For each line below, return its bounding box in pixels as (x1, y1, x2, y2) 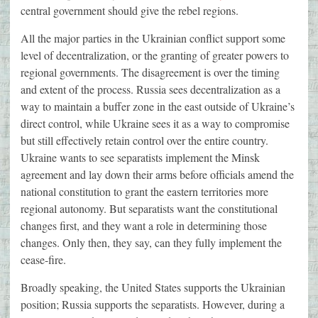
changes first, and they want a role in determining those (21, 218, 267, 234)
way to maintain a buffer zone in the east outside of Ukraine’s (21, 99, 295, 114)
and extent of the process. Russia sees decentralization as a (21, 82, 280, 97)
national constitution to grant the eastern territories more (21, 184, 268, 199)
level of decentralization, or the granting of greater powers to (21, 48, 289, 63)
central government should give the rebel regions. (21, 3, 238, 18)
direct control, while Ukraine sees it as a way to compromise (21, 116, 290, 131)
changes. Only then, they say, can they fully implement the (21, 235, 282, 251)
